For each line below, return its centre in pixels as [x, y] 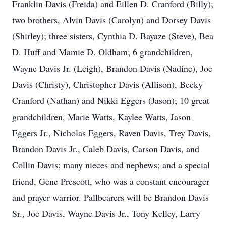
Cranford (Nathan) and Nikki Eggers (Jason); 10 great [111, 100]
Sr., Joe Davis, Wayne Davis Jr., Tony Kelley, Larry [106, 213]
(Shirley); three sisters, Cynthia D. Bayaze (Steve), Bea [113, 36]
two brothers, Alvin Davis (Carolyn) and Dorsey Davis [111, 20]
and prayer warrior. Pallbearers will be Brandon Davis [110, 197]
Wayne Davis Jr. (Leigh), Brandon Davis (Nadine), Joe [112, 68]
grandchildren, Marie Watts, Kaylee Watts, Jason [101, 117]
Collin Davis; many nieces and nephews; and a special [111, 165]
